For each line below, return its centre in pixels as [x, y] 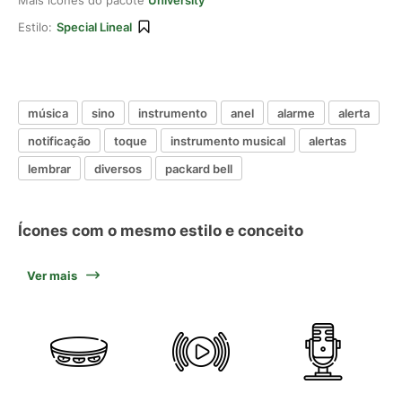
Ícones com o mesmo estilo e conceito [161, 231]
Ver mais [52, 275]
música [48, 113]
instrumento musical [228, 140]
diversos [118, 168]
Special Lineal [94, 27]
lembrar [49, 168]
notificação [59, 140]
